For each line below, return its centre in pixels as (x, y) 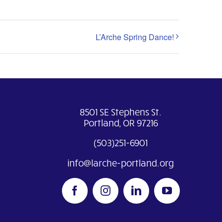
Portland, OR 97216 (121, 122)
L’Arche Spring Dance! (135, 37)
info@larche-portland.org (121, 163)
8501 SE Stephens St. (121, 111)
